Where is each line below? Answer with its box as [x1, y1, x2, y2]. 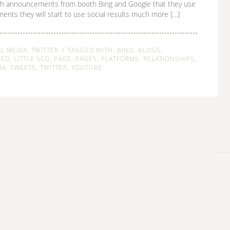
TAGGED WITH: [67, 46, 117, 54]
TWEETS [10, 63, 36, 72]
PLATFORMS [101, 54, 139, 63]
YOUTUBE [71, 63, 103, 72]
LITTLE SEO [14, 54, 50, 63]
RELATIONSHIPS [143, 54, 195, 63]
